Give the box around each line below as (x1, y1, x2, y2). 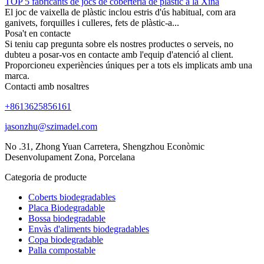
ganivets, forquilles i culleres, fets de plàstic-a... (5, 17, 179, 28)
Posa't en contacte (5, 28, 71, 38)
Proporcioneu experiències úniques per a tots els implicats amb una (5, 60, 252, 70)
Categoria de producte (5, 171, 87, 182)
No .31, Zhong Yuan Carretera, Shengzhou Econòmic (5, 141, 204, 151)
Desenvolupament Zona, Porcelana (5, 151, 135, 162)
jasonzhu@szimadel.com (5, 121, 97, 131)
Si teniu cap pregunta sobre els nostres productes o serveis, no (5, 38, 233, 49)
